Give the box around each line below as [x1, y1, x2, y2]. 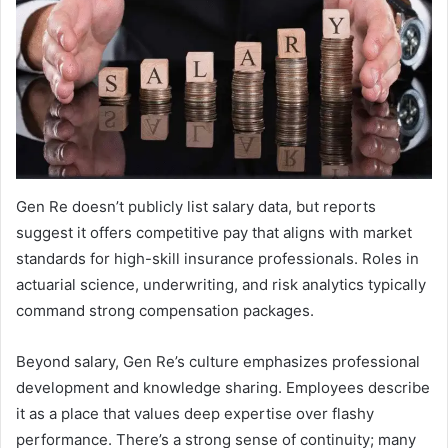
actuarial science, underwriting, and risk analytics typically [16, 275, 426, 295]
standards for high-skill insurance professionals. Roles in [16, 249, 419, 269]
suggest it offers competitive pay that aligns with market [16, 223, 412, 243]
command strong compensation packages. [16, 301, 314, 321]
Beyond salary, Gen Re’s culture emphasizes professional [16, 352, 420, 372]
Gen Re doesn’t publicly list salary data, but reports [16, 197, 376, 217]
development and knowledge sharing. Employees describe [16, 378, 430, 398]
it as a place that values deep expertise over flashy [16, 404, 374, 424]
